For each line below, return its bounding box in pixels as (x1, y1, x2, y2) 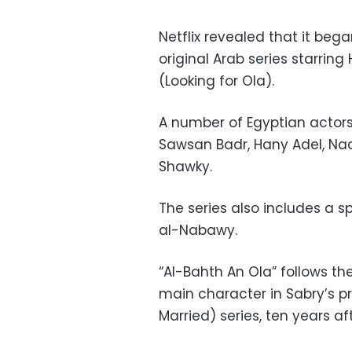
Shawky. (159, 157, 212, 177)
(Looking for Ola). (159, 71, 274, 91)
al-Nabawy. (159, 221, 237, 240)
